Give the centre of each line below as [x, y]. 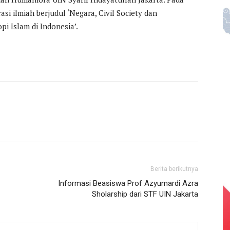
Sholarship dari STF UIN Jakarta [145, 194]
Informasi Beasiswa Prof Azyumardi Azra [128, 183]
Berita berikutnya [174, 169]
